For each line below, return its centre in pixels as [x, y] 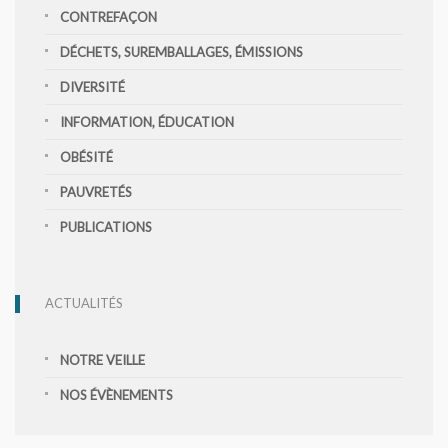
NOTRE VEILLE [102, 360]
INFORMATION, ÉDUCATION [147, 122]
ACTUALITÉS [84, 303]
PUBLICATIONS [106, 227]
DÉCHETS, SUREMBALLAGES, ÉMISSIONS [181, 52]
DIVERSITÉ [92, 87]
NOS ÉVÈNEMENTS [116, 395]
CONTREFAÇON [108, 17]
